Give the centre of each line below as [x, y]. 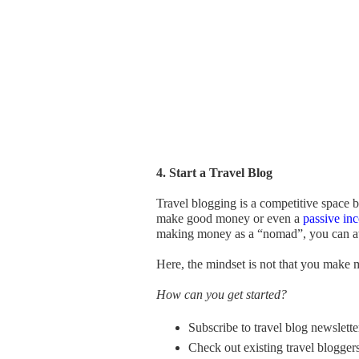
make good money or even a [230, 218]
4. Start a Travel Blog [214, 173]
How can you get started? [222, 294]
